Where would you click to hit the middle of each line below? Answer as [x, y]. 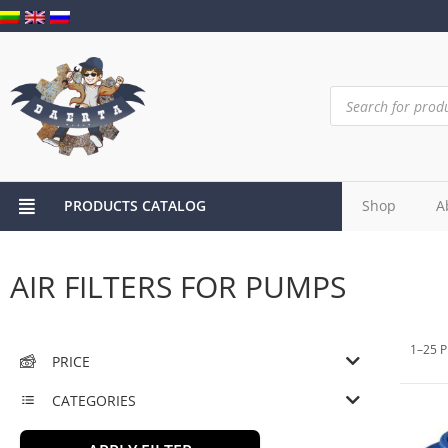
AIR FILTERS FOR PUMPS [178, 286]
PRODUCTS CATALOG [134, 206]
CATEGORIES [94, 400]
